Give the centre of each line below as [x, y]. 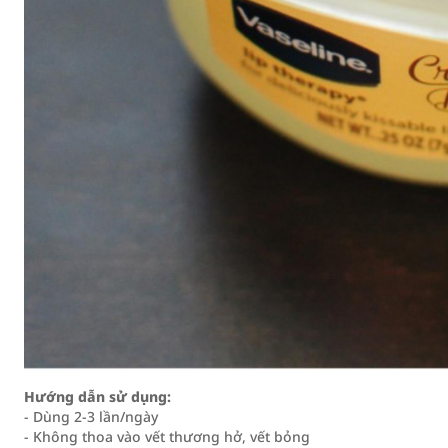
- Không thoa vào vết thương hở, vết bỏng [167, 436]
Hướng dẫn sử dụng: [97, 396]
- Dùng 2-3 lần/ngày [91, 416]
